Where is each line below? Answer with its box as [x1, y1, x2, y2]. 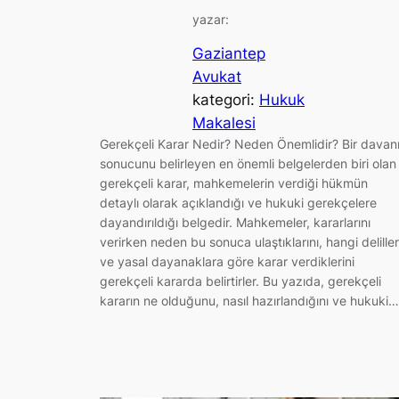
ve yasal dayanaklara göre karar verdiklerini [100, 254, 354, 270]
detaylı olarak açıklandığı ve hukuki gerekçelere [100, 195, 377, 211]
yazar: [192, 11, 229, 27]
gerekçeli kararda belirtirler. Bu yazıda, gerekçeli [100, 273, 381, 289]
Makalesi [192, 114, 256, 133]
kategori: [192, 91, 259, 110]
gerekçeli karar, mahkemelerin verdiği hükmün [100, 175, 368, 191]
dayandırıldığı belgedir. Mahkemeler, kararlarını [100, 215, 370, 231]
